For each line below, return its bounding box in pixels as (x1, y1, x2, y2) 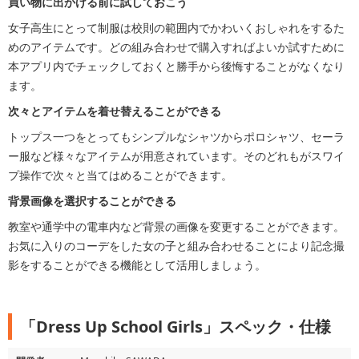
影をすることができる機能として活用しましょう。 (8, 257, 266, 272)
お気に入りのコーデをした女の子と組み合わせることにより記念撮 (8, 238, 345, 253)
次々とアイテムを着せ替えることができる (8, 103, 221, 119)
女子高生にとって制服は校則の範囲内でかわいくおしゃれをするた (8, 20, 345, 35)
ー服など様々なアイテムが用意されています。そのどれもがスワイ (8, 148, 345, 163)
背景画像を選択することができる (8, 193, 176, 208)
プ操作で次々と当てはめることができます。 (8, 167, 232, 183)
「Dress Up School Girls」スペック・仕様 (20, 316, 331, 337)
